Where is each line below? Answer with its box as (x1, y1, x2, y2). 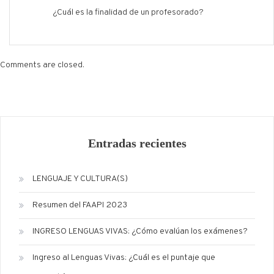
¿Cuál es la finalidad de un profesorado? (53, 7, 204, 18)
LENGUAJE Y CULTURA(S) (32, 174, 128, 185)
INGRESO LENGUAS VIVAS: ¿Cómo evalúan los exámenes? (32, 226, 248, 237)
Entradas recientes (87, 136, 187, 150)
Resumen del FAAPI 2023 (32, 200, 127, 211)
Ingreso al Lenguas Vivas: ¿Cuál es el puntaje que (32, 253, 215, 264)
